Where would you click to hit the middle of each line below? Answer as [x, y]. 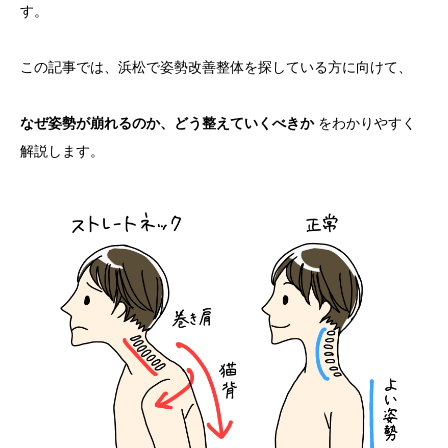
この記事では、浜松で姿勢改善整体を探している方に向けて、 [216, 67]
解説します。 [62, 151]
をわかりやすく [365, 123]
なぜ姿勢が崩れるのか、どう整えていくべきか [167, 123]
